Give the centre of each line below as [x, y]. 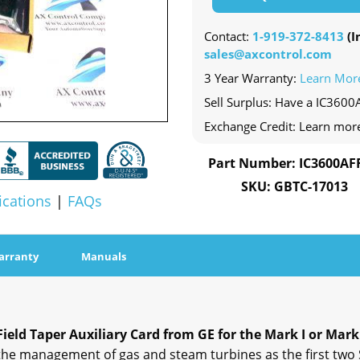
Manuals [104, 257]
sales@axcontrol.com [268, 54]
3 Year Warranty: [252, 78]
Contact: [228, 37]
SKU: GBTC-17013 [294, 187]
